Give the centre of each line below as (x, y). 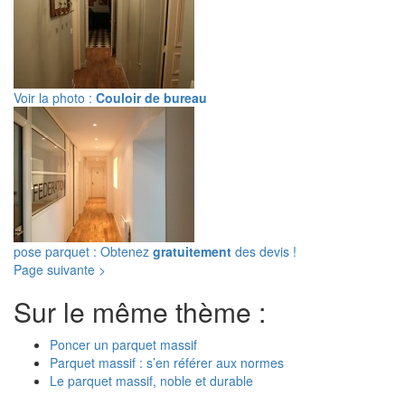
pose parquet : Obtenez (83, 251)
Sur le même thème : (140, 311)
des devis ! (264, 251)
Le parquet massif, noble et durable (151, 381)
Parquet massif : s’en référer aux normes (167, 363)
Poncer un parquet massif (123, 344)
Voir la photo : (55, 98)
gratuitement (192, 251)
